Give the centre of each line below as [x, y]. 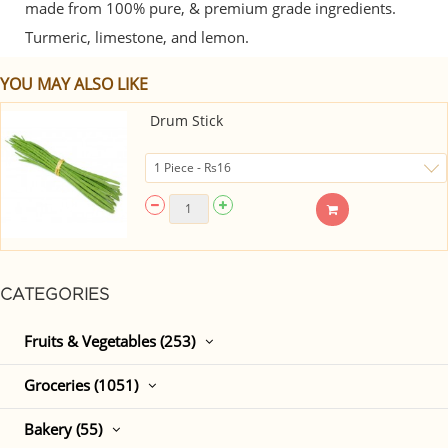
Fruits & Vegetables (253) [109, 340]
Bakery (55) [63, 428]
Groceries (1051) [81, 384]
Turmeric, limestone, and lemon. [137, 37]
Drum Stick [186, 120]
